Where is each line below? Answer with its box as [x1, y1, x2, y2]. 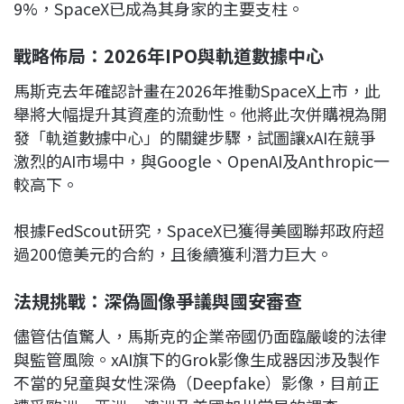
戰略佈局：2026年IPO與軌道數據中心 [14, 42, 324, 69]
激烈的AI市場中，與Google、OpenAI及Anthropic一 [14, 149, 390, 173]
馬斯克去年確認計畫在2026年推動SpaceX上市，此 [14, 78, 381, 103]
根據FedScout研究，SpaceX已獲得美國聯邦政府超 [14, 218, 384, 243]
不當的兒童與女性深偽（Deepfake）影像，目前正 [14, 371, 379, 395]
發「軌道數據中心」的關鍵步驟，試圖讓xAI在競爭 [14, 125, 376, 150]
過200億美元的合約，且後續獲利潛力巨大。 [14, 242, 333, 266]
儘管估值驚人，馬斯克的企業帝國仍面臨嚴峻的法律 [14, 324, 387, 348]
